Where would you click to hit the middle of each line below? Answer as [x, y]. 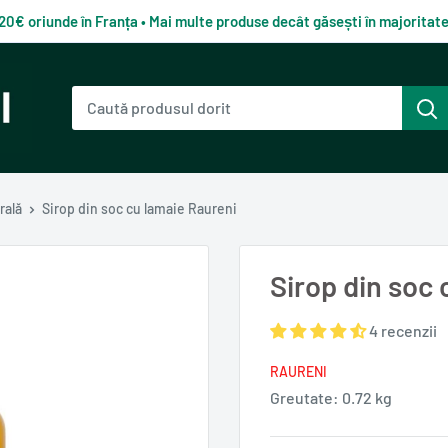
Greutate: [306, 397]
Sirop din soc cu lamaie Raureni [139, 208]
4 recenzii [403, 330]
